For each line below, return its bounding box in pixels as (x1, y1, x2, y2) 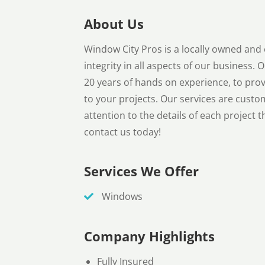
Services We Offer (84, 162, 199, 180)
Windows (99, 190, 143, 203)
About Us (84, 14, 144, 33)
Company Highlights (84, 227, 215, 245)
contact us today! (84, 125, 161, 138)
